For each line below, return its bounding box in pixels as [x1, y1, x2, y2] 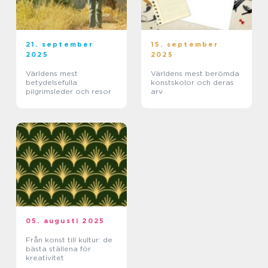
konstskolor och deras [151, 78, 234, 87]
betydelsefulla [26, 78, 77, 87]
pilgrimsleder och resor [26, 87, 111, 96]
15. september [151, 40, 219, 48]
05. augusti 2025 [26, 217, 105, 225]
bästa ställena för [26, 244, 91, 253]
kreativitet [26, 253, 64, 262]
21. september [26, 40, 94, 48]
